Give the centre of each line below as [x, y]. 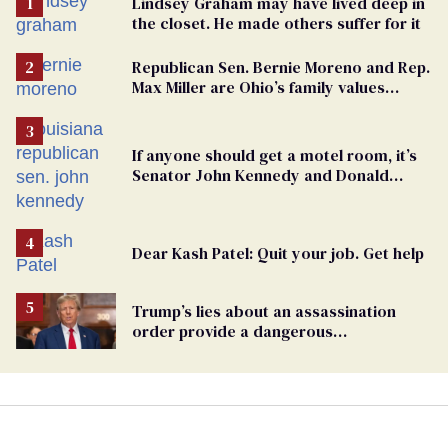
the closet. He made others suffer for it [276, 22]
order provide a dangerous [232, 330]
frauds [156, 106]
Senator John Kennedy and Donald [260, 174]
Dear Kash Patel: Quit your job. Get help [278, 252]
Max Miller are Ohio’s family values [258, 86]
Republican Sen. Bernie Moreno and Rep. [281, 66]
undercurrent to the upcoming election [276, 350]
